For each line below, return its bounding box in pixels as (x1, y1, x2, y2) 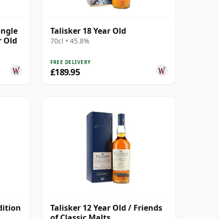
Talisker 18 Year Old (50, 25, 126, 36)
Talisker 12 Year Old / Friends (50, 202, 162, 213)
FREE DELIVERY (50, 58, 91, 66)
